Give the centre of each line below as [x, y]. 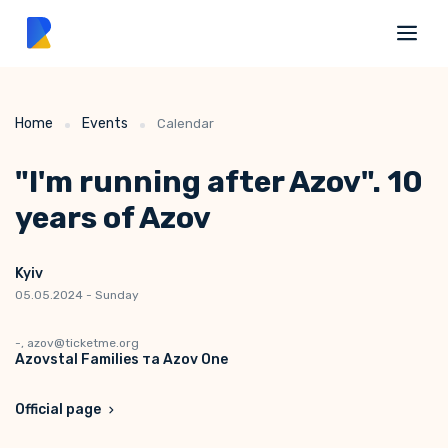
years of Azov [113, 218]
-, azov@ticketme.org [77, 343]
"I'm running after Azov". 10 [219, 182]
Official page [59, 409]
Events [105, 123]
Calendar [185, 123]
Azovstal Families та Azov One [121, 359]
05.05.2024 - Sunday [77, 295]
